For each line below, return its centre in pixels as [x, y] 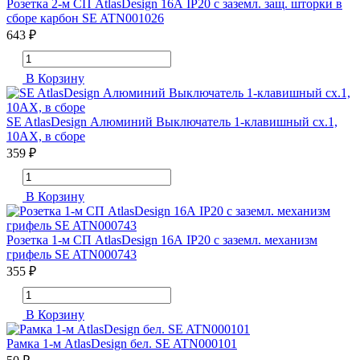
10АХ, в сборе [46, 137]
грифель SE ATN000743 [72, 255]
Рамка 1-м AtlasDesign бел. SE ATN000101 [122, 344]
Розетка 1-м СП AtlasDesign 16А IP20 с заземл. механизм [162, 240]
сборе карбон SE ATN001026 [85, 18]
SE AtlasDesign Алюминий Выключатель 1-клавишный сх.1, [172, 122]
